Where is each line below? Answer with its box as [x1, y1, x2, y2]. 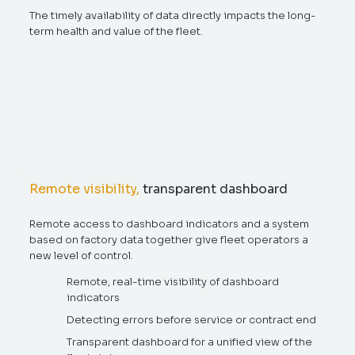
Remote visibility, [29, 180, 140, 197]
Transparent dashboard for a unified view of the [67, 335, 313, 349]
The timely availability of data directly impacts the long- [29, 8, 316, 22]
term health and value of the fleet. [29, 24, 203, 38]
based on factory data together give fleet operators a [29, 232, 309, 246]
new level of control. [29, 248, 134, 262]
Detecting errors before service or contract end [67, 313, 317, 327]
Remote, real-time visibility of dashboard [67, 275, 280, 289]
